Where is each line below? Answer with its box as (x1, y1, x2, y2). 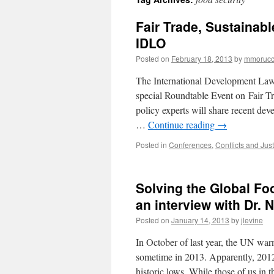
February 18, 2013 (171, 53, 232, 64)
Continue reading (148, 118, 217, 131)
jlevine (241, 215, 263, 225)
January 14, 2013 (171, 215, 229, 225)
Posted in (136, 139, 167, 150)
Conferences (169, 139, 212, 150)
